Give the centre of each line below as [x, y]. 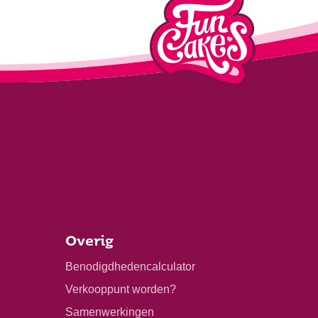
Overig [89, 242]
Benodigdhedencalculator [130, 266]
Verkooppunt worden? [121, 289]
